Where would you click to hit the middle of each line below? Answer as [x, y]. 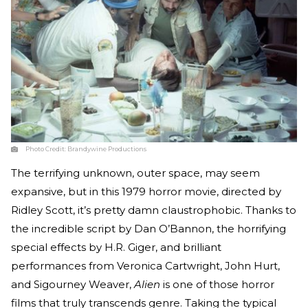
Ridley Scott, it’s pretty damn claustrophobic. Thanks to [154, 210]
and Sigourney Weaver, [73, 285]
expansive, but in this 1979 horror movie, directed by [146, 192]
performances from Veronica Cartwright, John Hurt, [145, 266]
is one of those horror [217, 285]
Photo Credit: [46, 149]
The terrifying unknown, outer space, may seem [135, 173]
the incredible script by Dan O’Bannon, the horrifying [148, 229]
